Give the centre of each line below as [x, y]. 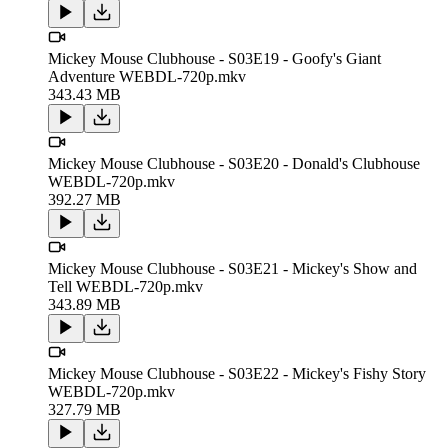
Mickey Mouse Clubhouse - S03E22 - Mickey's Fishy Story [237, 373]
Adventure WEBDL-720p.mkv [147, 76]
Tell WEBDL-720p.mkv [125, 286]
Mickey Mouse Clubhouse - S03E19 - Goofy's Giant [214, 58]
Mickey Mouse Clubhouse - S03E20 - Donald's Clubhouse [234, 163]
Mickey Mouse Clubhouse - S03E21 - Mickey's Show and [232, 268]
